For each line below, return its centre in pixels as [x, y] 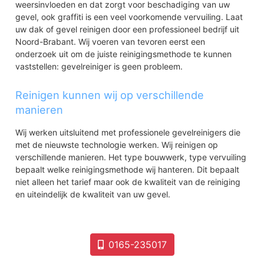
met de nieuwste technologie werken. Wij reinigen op [117, 144]
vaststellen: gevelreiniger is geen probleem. [99, 66]
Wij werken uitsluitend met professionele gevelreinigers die [128, 132]
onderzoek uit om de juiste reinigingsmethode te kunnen [124, 54]
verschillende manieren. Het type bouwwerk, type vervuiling [131, 157]
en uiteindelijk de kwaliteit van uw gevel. [93, 194]
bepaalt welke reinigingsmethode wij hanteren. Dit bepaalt [128, 169]
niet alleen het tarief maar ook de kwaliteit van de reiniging [128, 181]
